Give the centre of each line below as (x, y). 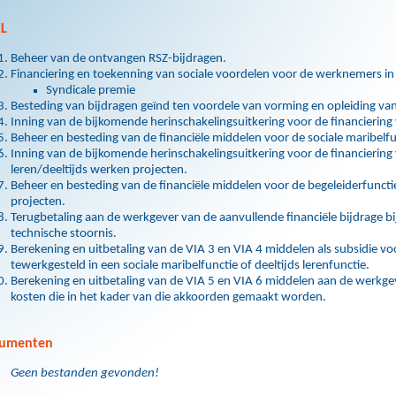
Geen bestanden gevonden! (85, 373)
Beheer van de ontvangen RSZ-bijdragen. (118, 59)
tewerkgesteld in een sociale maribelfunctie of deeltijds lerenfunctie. (190, 266)
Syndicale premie (91, 91)
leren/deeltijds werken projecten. (99, 170)
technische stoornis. (64, 234)
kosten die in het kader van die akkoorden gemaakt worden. (168, 297)
